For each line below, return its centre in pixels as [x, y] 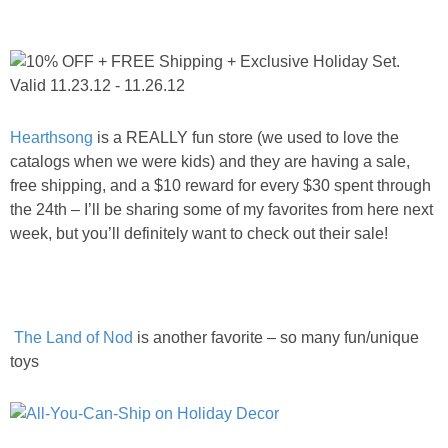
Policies [221, 178]
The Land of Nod [73, 337]
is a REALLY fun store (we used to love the [246, 137]
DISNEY [223, 123]
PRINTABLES [243, 13]
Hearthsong [51, 137]
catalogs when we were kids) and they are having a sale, [210, 161]
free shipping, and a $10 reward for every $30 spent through [220, 185]
